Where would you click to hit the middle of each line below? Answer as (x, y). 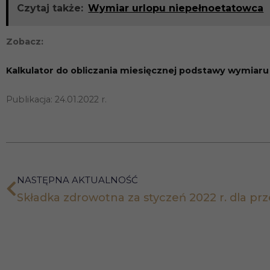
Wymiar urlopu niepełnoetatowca (176, 8)
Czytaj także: (50, 8)
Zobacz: (25, 42)
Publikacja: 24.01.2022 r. (56, 100)
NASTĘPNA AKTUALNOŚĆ (77, 180)
